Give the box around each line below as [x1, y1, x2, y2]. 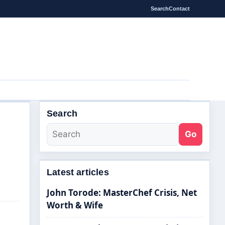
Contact [169, 5, 190, 12]
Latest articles [47, 167, 109, 177]
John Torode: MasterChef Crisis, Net [47, 187, 197, 198]
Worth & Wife [47, 199, 103, 211]
